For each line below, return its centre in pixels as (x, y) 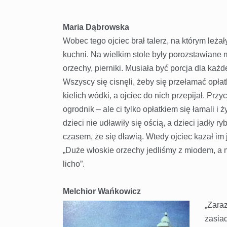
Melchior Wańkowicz (102, 192)
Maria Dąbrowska (96, 27)
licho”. (73, 164)
